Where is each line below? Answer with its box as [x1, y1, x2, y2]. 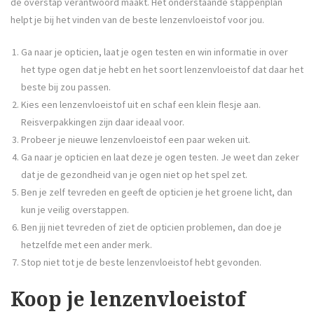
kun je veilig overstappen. [21, 203, 129, 216]
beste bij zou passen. [21, 80, 111, 93]
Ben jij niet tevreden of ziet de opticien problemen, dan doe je [21, 220, 282, 233]
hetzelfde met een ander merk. [21, 238, 152, 251]
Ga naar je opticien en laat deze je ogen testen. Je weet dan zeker [21, 150, 299, 163]
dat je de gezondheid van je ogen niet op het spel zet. [21, 168, 247, 181]
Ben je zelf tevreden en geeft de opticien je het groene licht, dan [21, 185, 292, 198]
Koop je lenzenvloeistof [11, 288, 245, 312]
